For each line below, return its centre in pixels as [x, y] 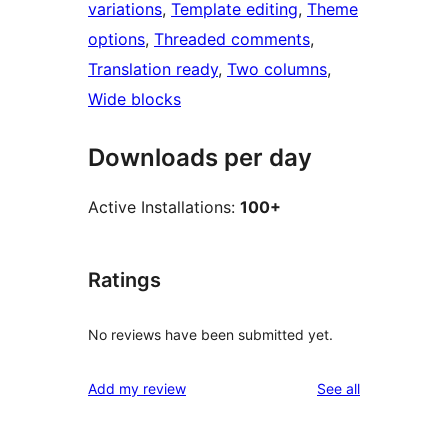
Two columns [277, 68]
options [116, 38]
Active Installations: [164, 206]
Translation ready [153, 68]
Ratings [124, 279]
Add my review [137, 389]
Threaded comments [232, 38]
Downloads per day [200, 157]
